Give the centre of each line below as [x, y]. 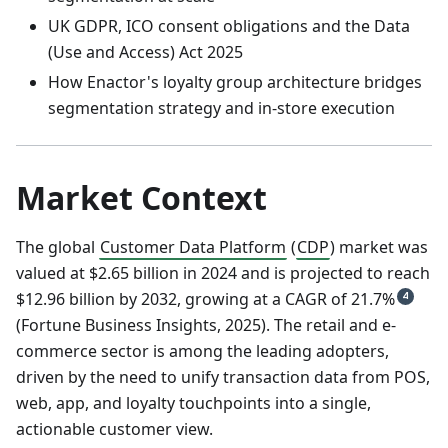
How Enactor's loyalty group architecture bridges [235, 82]
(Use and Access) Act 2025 [145, 52]
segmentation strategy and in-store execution [221, 108]
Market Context [141, 198]
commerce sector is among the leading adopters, [202, 351]
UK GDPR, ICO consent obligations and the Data [229, 26]
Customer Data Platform [193, 247]
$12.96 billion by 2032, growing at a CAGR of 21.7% [205, 299]
